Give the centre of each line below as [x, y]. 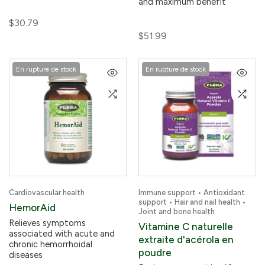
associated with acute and [62, 234]
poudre [155, 253]
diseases [26, 255]
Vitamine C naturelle [186, 227]
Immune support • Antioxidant [192, 193]
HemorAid [32, 208]
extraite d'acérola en [186, 240]
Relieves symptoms [47, 223]
